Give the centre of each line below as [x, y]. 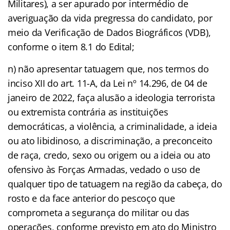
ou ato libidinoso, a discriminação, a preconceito [110, 140]
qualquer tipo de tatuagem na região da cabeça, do [115, 184]
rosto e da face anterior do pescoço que [91, 198]
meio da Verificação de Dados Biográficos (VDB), [109, 32]
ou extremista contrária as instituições [88, 112]
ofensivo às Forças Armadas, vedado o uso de [104, 169]
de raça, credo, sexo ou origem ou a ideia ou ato [109, 155]
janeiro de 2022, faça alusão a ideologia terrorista [111, 97]
